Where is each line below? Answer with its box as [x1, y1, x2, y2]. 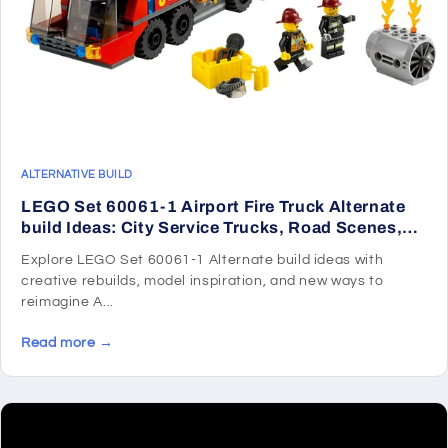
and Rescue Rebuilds [21, 240, 195, 258]
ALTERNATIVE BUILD [21, 169, 133, 181]
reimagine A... [21, 295, 114, 310]
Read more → [21, 336, 114, 351]
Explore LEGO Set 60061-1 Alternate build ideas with [21, 253, 384, 268]
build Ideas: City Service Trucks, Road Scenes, [21, 219, 403, 237]
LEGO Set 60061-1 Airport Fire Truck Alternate [21, 198, 405, 216]
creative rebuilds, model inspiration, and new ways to [21, 274, 384, 289]
